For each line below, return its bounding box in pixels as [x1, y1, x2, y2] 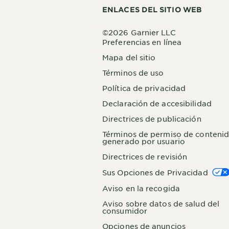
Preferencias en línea [102, 37, 182, 47]
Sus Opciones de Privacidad [102, 168, 208, 177]
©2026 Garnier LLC [102, 28, 176, 37]
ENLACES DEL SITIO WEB [102, 5, 202, 14]
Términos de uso [102, 68, 164, 77]
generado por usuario [102, 136, 186, 146]
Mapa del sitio [102, 53, 156, 62]
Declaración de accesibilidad [102, 99, 212, 108]
